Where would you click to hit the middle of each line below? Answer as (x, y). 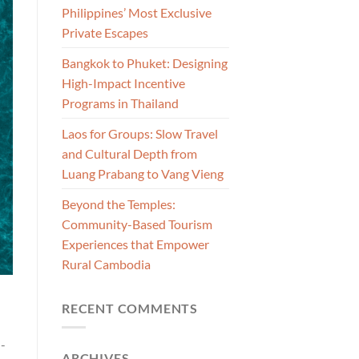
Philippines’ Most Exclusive (137, 12)
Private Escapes (105, 32)
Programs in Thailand (120, 103)
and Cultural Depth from (129, 153)
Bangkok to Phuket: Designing (145, 63)
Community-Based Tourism (137, 224)
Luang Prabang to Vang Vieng (143, 173)
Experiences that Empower (135, 244)
